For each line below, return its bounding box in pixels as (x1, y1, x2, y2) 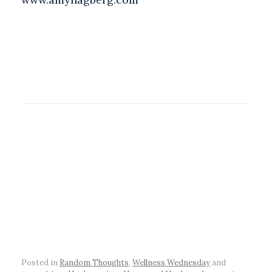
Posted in (21, 257, 59, 268)
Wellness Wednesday (132, 257, 210, 268)
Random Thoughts (59, 257, 129, 268)
